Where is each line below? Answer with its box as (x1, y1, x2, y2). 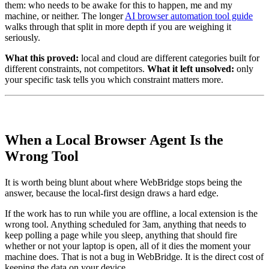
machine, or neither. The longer (5, 10, 125, 21)
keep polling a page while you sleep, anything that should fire (5, 230, 237, 241)
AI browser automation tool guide (125, 10, 253, 21)
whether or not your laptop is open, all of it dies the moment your (5, 241, 250, 252)
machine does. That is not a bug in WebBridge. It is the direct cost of (5, 252, 264, 262)
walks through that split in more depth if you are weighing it (5, 21, 231, 32)
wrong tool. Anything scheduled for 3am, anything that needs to (5, 219, 246, 230)
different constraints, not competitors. (5, 63, 147, 74)
